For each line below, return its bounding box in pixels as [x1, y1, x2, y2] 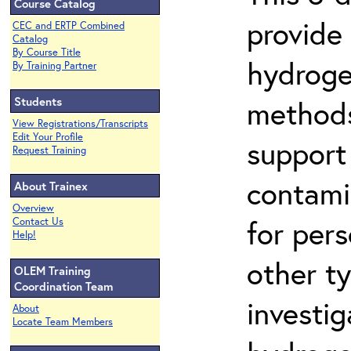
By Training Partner [13, 59, 96, 72]
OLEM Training [14, 262, 91, 278]
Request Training [13, 143, 86, 157]
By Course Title [13, 45, 81, 59]
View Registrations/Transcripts [13, 117, 148, 130]
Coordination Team [14, 278, 114, 294]
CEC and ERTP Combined [13, 19, 125, 32]
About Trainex [14, 178, 88, 194]
